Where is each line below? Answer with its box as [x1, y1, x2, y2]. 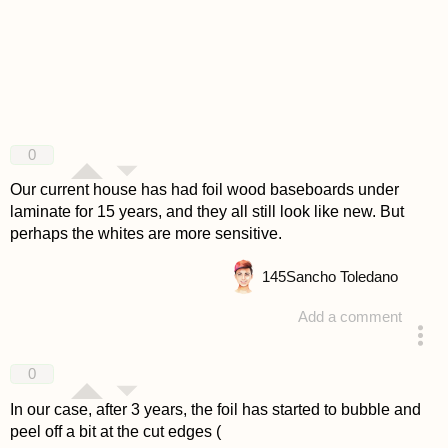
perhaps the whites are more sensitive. [9, 225, 282, 243]
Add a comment [298, 308, 403, 325]
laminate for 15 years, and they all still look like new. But [9, 203, 404, 221]
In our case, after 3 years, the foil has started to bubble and [9, 401, 421, 419]
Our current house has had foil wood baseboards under [9, 181, 399, 199]
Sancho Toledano [285, 268, 398, 285]
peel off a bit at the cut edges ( [9, 423, 221, 441]
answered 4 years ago [217, 348, 363, 365]
